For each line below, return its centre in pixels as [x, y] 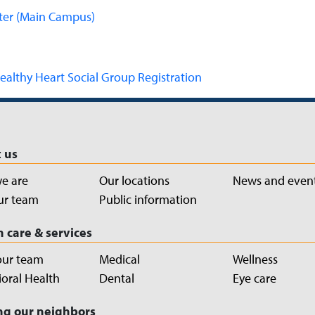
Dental [117, 278]
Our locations [134, 180]
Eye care [255, 278]
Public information [148, 199]
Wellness [255, 259]
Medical [120, 259]
